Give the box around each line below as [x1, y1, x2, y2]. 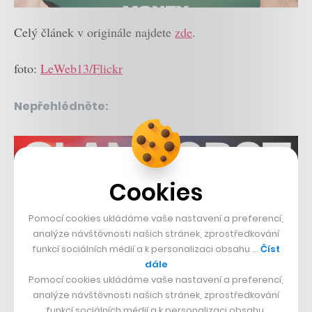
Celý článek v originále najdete [14, 23, 175, 40]
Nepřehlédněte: [14, 98, 109, 115]
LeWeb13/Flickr [40, 60, 123, 77]
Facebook [152, 280, 189, 294]
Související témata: [14, 249, 112, 263]
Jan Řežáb [92, 280, 131, 294]
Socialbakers [22, 280, 71, 294]
